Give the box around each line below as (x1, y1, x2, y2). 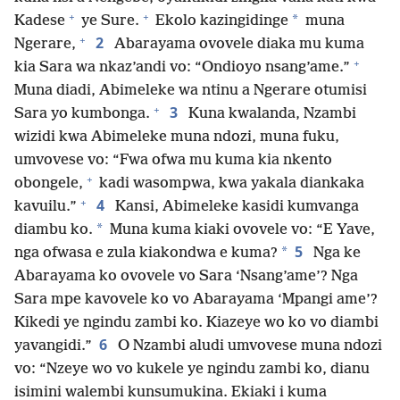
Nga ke (310, 245, 361, 262)
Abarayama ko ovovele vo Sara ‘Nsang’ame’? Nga (14, 268, 358, 286)
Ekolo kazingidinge (152, 12, 288, 30)
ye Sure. (78, 12, 139, 30)
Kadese (14, 12, 65, 30)
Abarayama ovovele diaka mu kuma (111, 36, 364, 54)
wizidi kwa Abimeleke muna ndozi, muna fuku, (14, 129, 339, 146)
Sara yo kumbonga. (14, 105, 150, 123)
